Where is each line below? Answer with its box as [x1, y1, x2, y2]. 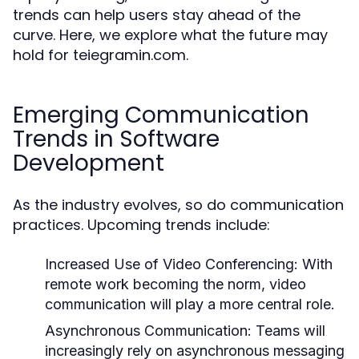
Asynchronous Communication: [45, 322, 252, 339]
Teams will [252, 322, 325, 339]
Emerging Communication [13, 99, 309, 131]
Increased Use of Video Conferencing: [45, 256, 298, 272]
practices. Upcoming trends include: [13, 215, 270, 235]
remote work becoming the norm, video [45, 276, 306, 292]
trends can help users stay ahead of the [13, 5, 301, 25]
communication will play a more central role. [45, 296, 335, 313]
